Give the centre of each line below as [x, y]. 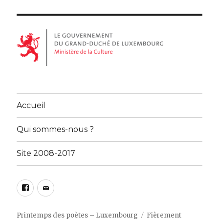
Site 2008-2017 [46, 153]
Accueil [31, 106]
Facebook [52, 186]
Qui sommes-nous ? [55, 130]
